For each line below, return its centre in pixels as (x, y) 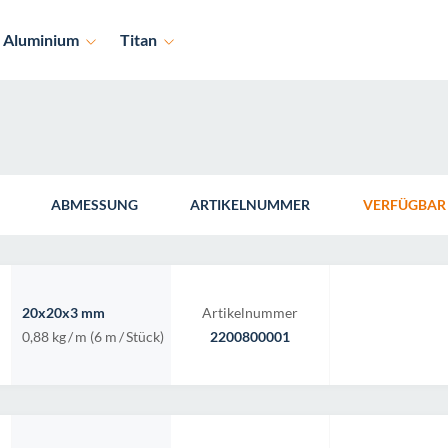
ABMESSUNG (95, 204)
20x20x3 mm (64, 312)
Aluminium (40, 39)
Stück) (145, 336)
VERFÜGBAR (404, 204)
